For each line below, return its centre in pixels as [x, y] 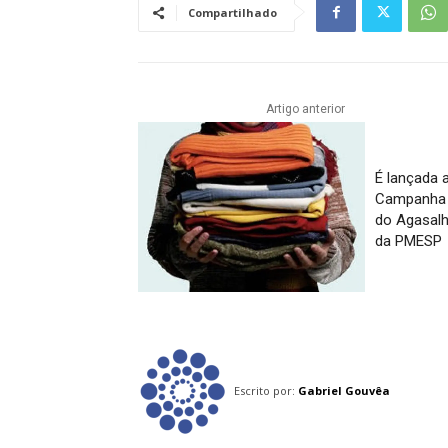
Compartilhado [232, 12]
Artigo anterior [305, 109]
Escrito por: [264, 391]
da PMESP [408, 241]
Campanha [410, 199]
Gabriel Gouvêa [344, 391]
